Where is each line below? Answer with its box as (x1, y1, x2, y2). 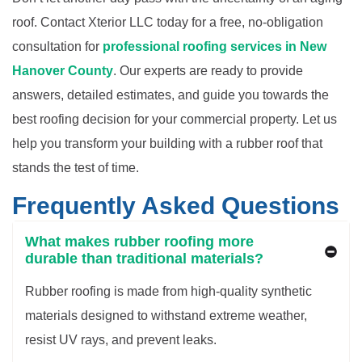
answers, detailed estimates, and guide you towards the (12, 87, 329, 102)
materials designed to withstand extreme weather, (25, 308, 307, 322)
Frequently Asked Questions (12, 192, 339, 219)
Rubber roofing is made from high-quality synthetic (25, 284, 312, 298)
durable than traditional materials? (25, 250, 263, 267)
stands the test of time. (12, 160, 139, 175)
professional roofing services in (103, 39, 300, 53)
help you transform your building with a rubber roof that (12, 136, 322, 150)
